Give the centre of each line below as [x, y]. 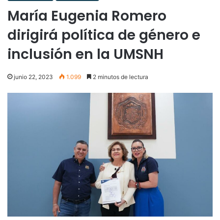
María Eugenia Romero [87, 16]
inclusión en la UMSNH [85, 54]
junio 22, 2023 [33, 77]
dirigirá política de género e [104, 35]
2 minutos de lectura [120, 77]
